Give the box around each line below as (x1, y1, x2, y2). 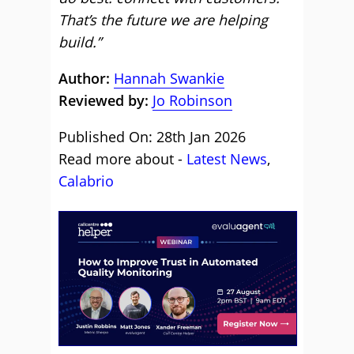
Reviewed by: (58, 91, 149, 110)
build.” (58, 32, 101, 51)
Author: (58, 69, 114, 88)
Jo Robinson (153, 91, 232, 110)
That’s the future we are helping (58, 10, 268, 29)
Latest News (186, 149, 267, 168)
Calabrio (58, 171, 114, 190)
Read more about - (58, 149, 186, 168)
